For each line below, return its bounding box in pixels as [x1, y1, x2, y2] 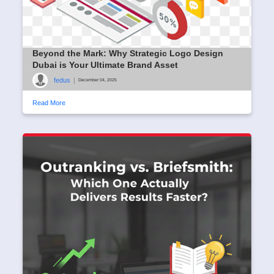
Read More [32, 98, 65, 106]
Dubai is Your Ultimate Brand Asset [32, 59, 178, 70]
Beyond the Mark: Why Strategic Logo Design [32, 48, 223, 58]
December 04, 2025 [78, 77, 117, 83]
